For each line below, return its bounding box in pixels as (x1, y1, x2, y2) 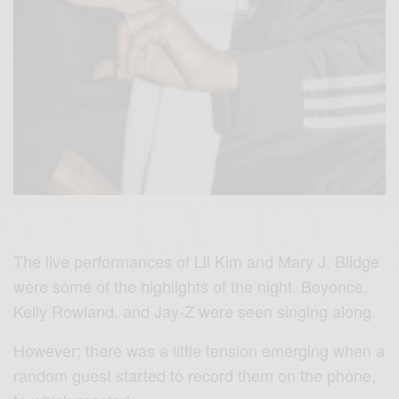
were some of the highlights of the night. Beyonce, (13, 273, 369, 297)
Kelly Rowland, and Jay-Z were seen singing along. (13, 298, 377, 322)
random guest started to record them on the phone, (13, 362, 377, 387)
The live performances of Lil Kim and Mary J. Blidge (13, 248, 380, 273)
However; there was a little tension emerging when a (13, 338, 386, 362)
